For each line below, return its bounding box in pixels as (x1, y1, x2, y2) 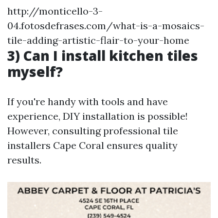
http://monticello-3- (7, 5, 103, 17)
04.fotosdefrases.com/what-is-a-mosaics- (7, 19, 204, 32)
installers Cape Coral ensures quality (7, 139, 178, 151)
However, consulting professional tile (7, 125, 178, 137)
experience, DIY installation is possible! (7, 110, 188, 122)
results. (7, 154, 41, 166)
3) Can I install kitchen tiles (7, 46, 198, 65)
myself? (7, 62, 63, 81)
